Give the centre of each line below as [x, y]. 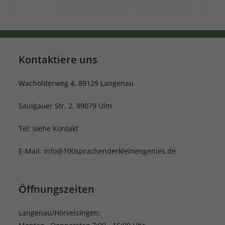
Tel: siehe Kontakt [49, 128]
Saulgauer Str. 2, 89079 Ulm [66, 106]
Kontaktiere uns [58, 60]
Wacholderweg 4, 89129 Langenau [76, 83]
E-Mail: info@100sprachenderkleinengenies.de [97, 151]
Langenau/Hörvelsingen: [60, 213]
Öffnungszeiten [57, 189]
